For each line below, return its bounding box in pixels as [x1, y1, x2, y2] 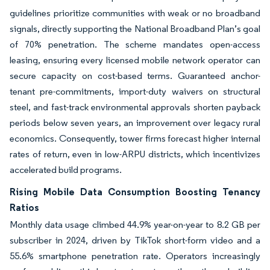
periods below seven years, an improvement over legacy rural [10, 117, 260, 128]
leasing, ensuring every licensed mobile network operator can [10, 54, 260, 66]
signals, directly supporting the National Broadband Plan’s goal [10, 23, 260, 34]
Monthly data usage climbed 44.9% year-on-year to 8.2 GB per [10, 219, 260, 230]
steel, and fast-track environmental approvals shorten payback [10, 101, 260, 113]
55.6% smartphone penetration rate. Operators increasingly [10, 250, 260, 262]
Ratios [10, 201, 39, 213]
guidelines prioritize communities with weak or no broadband [10, 7, 260, 19]
